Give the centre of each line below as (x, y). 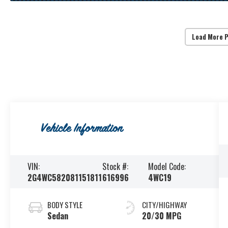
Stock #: (115, 166)
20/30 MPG (161, 216)
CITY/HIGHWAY (164, 204)
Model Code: (167, 166)
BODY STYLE (65, 204)
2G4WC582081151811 (65, 177)
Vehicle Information (81, 129)
